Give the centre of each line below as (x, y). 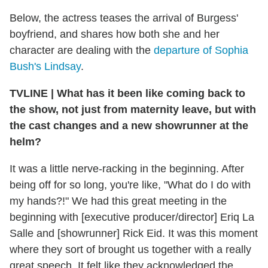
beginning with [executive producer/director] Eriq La (132, 217)
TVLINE (30, 93)
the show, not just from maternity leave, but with (133, 109)
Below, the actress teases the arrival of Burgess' (124, 18)
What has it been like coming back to (150, 93)
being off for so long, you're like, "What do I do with (130, 185)
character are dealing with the (82, 50)
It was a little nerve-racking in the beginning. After (127, 168)
